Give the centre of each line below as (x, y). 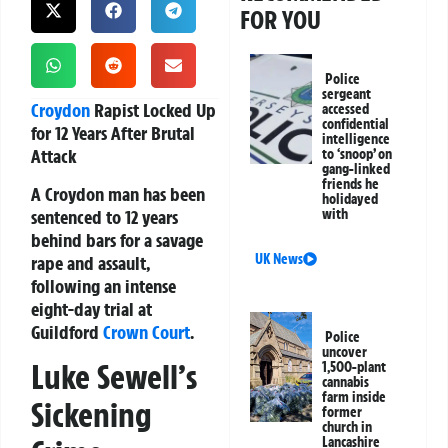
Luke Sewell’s (114, 376)
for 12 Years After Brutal (113, 133)
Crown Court (146, 331)
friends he (351, 184)
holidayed (350, 199)
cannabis (346, 382)
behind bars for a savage (117, 239)
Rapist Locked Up (153, 110)
